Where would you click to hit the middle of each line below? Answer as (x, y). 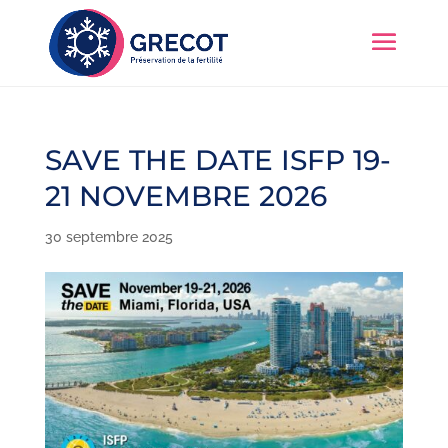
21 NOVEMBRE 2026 (185, 196)
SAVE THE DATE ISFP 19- (217, 160)
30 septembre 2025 (108, 237)
